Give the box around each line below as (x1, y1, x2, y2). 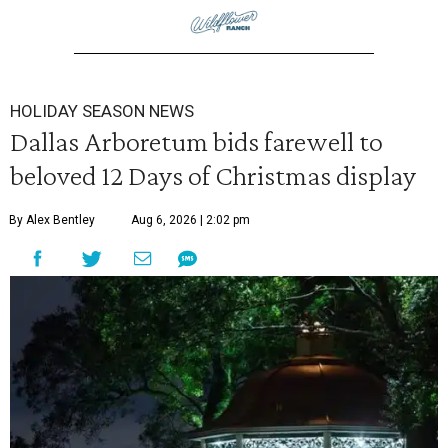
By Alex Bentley (9, 213, 95, 228)
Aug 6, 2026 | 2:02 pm (131, 213, 250, 228)
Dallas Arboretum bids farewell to (10, 125, 383, 158)
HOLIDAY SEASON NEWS (10, 101, 194, 122)
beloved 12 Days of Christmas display (10, 159, 416, 192)
